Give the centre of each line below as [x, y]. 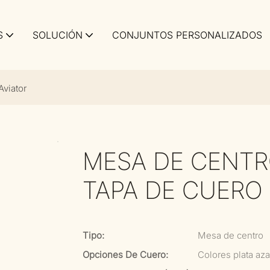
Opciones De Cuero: [125, 255]
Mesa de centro [231, 235]
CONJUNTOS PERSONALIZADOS [187, 35]
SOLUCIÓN [58, 35]
